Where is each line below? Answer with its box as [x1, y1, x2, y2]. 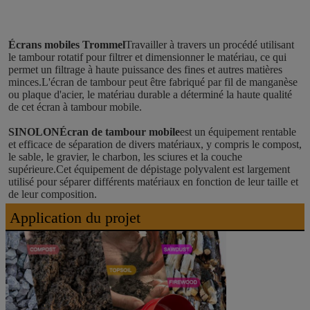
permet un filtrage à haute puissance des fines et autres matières [8, 64, 282, 76]
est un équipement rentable [180, 126, 296, 138]
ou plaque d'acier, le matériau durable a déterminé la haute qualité [8, 89, 292, 101]
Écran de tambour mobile [60, 126, 180, 138]
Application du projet [10, 209, 140, 227]
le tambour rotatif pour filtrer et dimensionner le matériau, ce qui [8, 51, 286, 64]
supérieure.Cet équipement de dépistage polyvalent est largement [8, 163, 290, 176]
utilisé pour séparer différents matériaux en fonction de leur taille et [8, 176, 298, 188]
